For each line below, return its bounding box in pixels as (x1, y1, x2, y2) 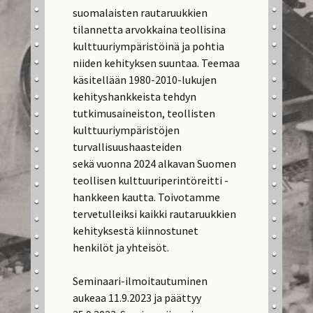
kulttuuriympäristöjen (73, 123, 180, 137)
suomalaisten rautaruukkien (73, 6, 208, 20)
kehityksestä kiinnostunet (73, 224, 199, 238)
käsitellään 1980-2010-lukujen (73, 73, 217, 87)
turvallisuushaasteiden (73, 140, 182, 154)
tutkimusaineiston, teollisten (73, 106, 216, 120)
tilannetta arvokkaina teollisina (73, 22, 226, 36)
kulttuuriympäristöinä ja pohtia (73, 39, 225, 53)
